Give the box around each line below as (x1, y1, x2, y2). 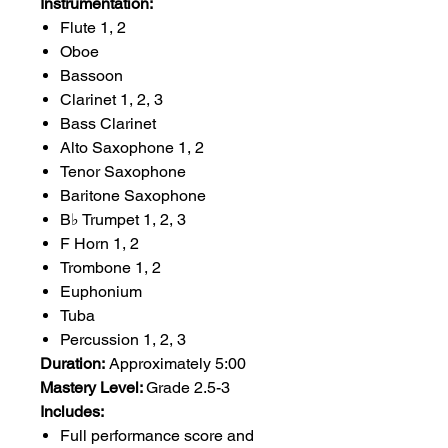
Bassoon (60, 66, 123, 85)
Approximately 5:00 (105, 354, 246, 373)
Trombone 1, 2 (60, 258, 161, 277)
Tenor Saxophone (60, 162, 186, 181)
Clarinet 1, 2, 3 (60, 90, 163, 109)
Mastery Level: (40, 378, 146, 397)
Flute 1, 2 (60, 18, 126, 37)
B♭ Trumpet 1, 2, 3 (60, 210, 186, 229)
